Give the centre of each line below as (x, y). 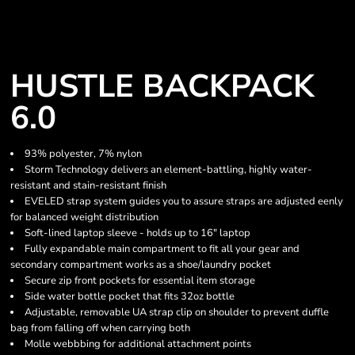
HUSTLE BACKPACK (162, 86)
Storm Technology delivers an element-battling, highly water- (168, 170)
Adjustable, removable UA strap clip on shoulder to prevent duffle (177, 312)
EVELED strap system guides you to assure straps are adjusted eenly (184, 201)
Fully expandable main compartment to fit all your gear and (162, 249)
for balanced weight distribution (84, 217)
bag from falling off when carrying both (100, 328)
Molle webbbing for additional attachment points (138, 344)
